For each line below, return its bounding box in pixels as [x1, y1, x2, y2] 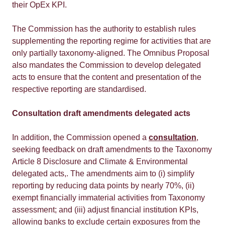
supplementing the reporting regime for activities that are [12, 37, 211, 45]
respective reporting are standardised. [12, 85, 146, 93]
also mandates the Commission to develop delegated [12, 61, 201, 69]
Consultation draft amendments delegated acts [12, 109, 190, 118]
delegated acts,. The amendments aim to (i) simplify [12, 169, 194, 178]
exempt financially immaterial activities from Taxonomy [12, 193, 205, 202]
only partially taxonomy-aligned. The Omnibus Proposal [12, 49, 209, 57]
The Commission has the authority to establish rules [12, 25, 196, 33]
